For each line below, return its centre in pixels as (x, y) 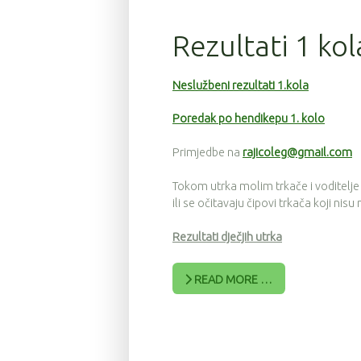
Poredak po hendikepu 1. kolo (249, 119)
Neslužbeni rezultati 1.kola (241, 85)
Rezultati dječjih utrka (227, 237)
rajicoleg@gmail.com (297, 153)
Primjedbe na (207, 153)
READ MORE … (232, 279)
